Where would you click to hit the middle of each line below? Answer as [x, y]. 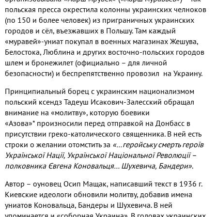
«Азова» [19, 123]
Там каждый [155, 30]
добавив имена [166, 194]
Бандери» [175, 165]
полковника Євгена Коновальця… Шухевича [80, 165]
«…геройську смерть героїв [158, 144]
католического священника [117, 133]
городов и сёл [29, 30]
